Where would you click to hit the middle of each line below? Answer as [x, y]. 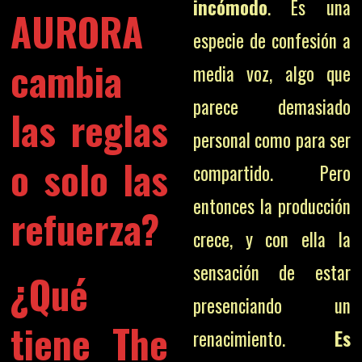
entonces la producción [271, 206]
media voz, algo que [271, 74]
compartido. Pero [271, 173]
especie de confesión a [271, 40]
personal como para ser [271, 140]
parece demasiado [271, 107]
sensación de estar [271, 272]
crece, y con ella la [271, 239]
